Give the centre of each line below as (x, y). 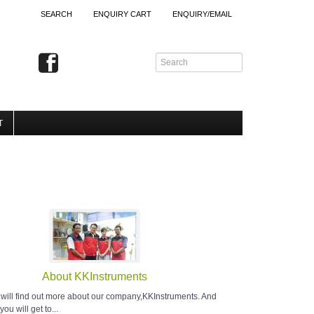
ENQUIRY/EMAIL (202, 14)
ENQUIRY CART (122, 14)
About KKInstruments (95, 277)
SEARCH (56, 14)
